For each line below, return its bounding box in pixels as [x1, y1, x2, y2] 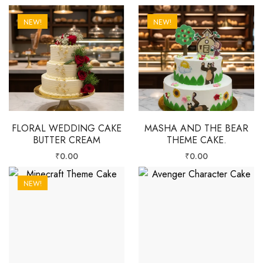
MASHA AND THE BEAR [144, 121, 248, 135]
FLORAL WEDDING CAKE [12, 121, 122, 135]
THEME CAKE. [166, 133, 227, 147]
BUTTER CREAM [33, 133, 100, 147]
